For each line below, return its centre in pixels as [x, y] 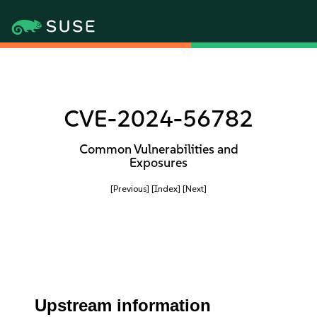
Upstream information [123, 305]
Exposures [158, 163]
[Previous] [130, 189]
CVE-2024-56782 [158, 119]
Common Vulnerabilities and [158, 149]
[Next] [195, 189]
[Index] [166, 189]
